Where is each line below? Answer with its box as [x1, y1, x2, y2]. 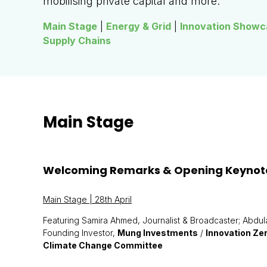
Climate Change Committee [43, 240, 163, 250]
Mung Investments [117, 228, 198, 238]
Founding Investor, [43, 228, 117, 238]
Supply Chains [43, 35, 111, 46]
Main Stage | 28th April [43, 194, 132, 204]
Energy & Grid [106, 20, 171, 32]
